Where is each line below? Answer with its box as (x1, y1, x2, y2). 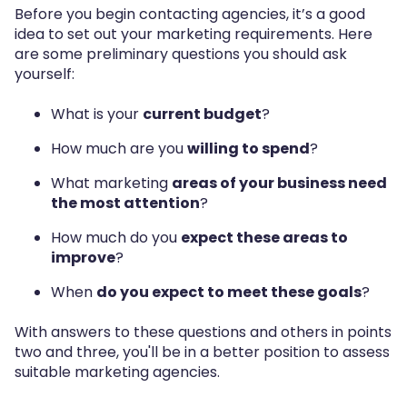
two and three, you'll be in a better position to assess (15, 342, 390, 363)
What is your (51, 104, 143, 125)
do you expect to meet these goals (96, 282, 362, 303)
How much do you (51, 227, 181, 249)
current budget (143, 104, 262, 125)
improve (51, 247, 115, 269)
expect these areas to (181, 227, 348, 249)
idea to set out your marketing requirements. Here (15, 23, 372, 45)
